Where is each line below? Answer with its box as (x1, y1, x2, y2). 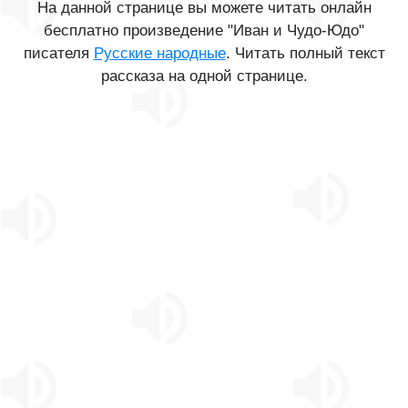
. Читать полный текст (225, 45, 385, 62)
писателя (23, 45, 94, 62)
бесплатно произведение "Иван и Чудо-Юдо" (44, 22, 364, 39)
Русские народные (93, 45, 226, 62)
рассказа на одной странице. (100, 67, 308, 85)
